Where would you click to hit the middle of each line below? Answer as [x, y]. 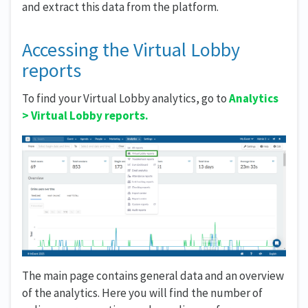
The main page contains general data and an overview [153, 275]
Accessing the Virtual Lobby [131, 49]
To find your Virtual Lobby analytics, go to [125, 98]
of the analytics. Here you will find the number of [142, 293]
